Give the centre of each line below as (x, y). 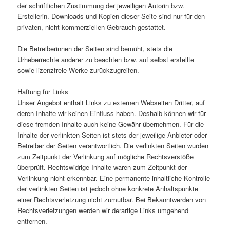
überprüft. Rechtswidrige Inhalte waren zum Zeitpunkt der (102, 167)
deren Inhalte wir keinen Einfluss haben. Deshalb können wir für (112, 113)
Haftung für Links (43, 91)
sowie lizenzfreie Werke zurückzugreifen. (79, 70)
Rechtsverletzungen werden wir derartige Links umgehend (103, 210)
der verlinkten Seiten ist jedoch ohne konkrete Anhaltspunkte (108, 188)
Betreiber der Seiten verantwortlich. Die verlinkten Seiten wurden (113, 145)
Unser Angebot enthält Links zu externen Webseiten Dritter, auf (111, 102)
